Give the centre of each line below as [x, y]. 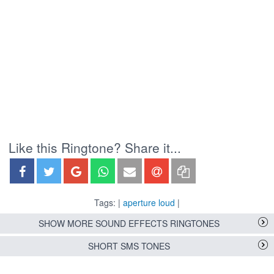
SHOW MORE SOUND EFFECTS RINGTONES [129, 224]
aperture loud [149, 203]
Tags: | [109, 203]
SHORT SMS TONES [129, 246]
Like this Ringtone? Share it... [95, 148]
